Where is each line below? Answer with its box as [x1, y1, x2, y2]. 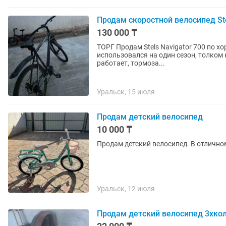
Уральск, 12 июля [97, 185, 155, 193]
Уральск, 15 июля [97, 88, 155, 96]
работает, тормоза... [97, 59, 165, 67]
